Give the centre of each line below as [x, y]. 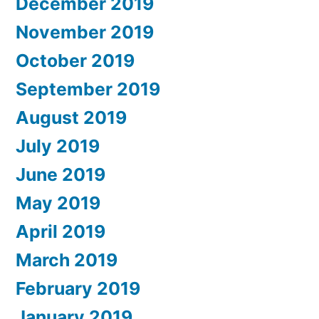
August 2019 [71, 117]
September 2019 [88, 89]
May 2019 [58, 203]
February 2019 [78, 288]
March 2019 [67, 260]
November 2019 [85, 32]
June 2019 [61, 174]
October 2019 [75, 60]
